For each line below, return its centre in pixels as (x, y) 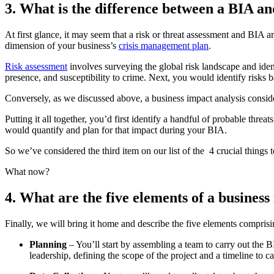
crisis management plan (164, 46)
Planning (49, 245)
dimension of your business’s (62, 46)
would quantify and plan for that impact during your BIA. (117, 130)
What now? (27, 172)
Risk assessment (36, 67)
